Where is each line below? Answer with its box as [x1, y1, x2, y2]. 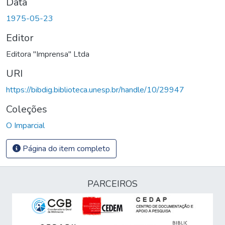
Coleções [6, 102, 47, 116]
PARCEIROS [87, 178, 138, 190]
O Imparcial [6, 120, 45, 131]
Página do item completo [21, 143, 110, 154]
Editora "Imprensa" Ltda [6, 48, 89, 60]
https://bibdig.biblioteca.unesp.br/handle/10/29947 [6, 84, 184, 95]
